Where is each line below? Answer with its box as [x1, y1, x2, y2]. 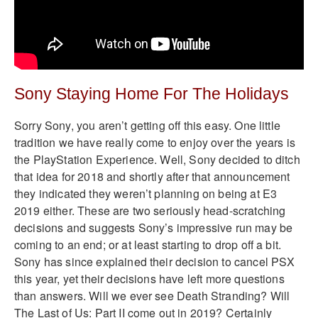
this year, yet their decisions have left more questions [14, 270, 285, 287]
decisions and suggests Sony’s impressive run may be [14, 219, 293, 236]
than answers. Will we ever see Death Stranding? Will [14, 287, 290, 304]
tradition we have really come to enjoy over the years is [14, 133, 295, 150]
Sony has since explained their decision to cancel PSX [14, 253, 295, 270]
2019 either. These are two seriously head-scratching [14, 202, 286, 219]
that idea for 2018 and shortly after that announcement [14, 168, 290, 185]
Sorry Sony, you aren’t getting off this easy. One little [14, 116, 280, 133]
